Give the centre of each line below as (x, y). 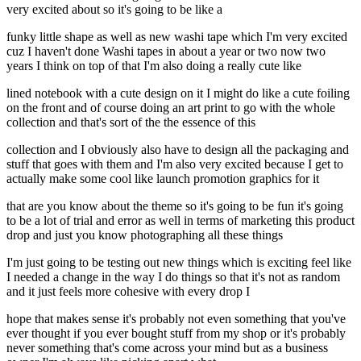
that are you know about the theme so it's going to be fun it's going (175, 206)
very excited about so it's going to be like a (114, 10)
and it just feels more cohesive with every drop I (128, 292)
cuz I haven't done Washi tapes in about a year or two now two (166, 52)
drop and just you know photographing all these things (145, 235)
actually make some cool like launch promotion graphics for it (163, 179)
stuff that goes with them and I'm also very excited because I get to (175, 164)
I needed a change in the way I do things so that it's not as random (173, 277)
